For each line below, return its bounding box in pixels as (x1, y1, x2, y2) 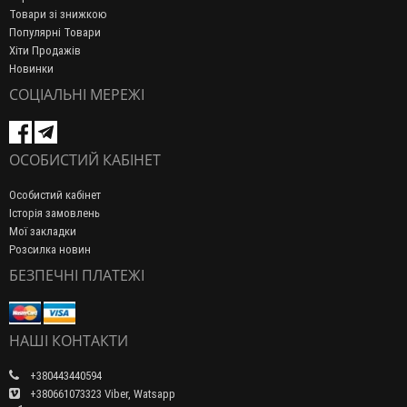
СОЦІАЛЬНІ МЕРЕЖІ (9, 84, 144, 105)
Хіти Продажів (9, 43, 81, 59)
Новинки (9, 61, 54, 77)
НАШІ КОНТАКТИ (9, 331, 128, 352)
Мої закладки (9, 223, 76, 240)
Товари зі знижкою (9, 6, 107, 23)
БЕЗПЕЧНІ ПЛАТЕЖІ (9, 265, 144, 286)
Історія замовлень (9, 205, 100, 222)
